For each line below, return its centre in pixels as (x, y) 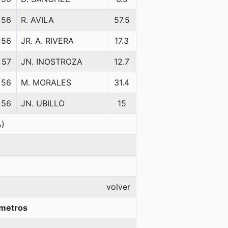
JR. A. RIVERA (47, 41)
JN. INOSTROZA (52, 62)
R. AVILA (37, 20)
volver (118, 187)
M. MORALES (46, 82)
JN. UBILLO (43, 103)
